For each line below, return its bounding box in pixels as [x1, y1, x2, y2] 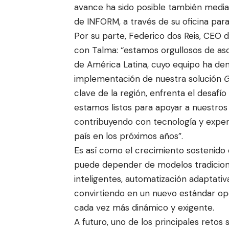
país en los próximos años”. [74, 130, 183, 142]
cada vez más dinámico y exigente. [74, 201, 214, 213]
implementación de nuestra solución [74, 73, 224, 84]
